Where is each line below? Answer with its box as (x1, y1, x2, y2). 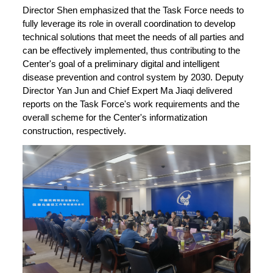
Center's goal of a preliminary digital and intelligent (23, 58, 220, 69)
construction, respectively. (23, 126, 127, 136)
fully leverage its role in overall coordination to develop (23, 18, 236, 29)
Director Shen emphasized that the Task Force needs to (23, 5, 244, 15)
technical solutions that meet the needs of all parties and (23, 32, 244, 42)
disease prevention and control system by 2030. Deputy (23, 72, 244, 82)
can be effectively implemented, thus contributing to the (23, 45, 241, 55)
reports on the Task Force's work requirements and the (23, 99, 240, 109)
